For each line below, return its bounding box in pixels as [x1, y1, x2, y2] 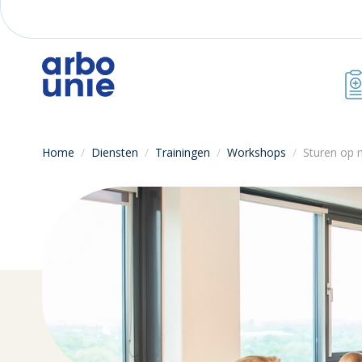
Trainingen [155, 145, 210, 160]
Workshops [227, 145, 286, 160]
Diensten [91, 145, 138, 160]
